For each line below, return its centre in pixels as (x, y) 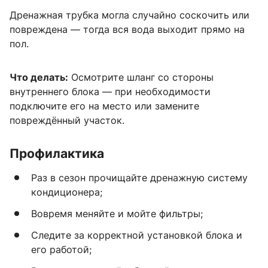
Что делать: (39, 77)
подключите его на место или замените (104, 106)
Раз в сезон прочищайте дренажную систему (139, 178)
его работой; (61, 250)
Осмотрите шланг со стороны (141, 77)
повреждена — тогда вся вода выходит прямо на (127, 30)
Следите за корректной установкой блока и (137, 235)
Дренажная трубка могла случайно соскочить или (130, 15)
